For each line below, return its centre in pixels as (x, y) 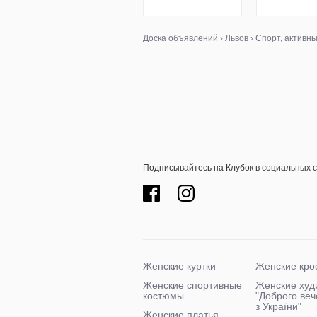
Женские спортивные (192, 285)
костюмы (163, 296)
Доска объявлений (180, 38)
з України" (278, 306)
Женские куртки (179, 266)
